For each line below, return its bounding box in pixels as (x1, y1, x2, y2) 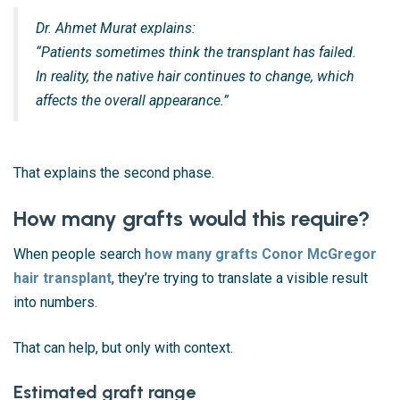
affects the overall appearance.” (36, 91, 229, 109)
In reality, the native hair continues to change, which (36, 67, 354, 85)
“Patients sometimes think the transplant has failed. (36, 43, 356, 61)
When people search (13, 245, 145, 262)
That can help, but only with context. (13, 338, 233, 356)
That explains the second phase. (13, 163, 214, 181)
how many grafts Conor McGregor (145, 245, 377, 262)
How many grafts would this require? (13, 204, 370, 231)
